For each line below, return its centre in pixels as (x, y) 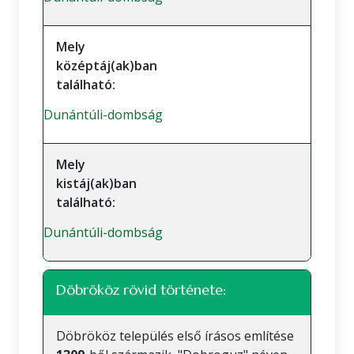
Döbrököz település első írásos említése (175, 336)
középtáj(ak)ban (107, 66)
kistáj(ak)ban (96, 183)
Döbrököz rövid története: (141, 290)
